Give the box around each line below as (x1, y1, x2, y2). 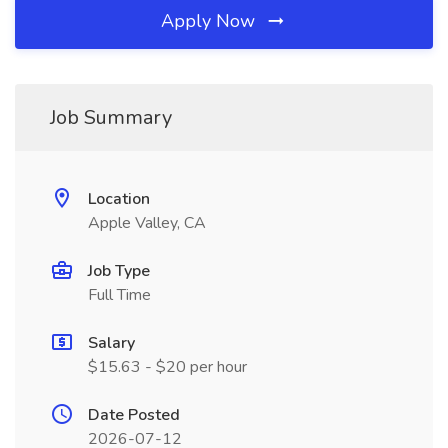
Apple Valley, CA (88, 212, 206, 234)
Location (88, 188, 150, 210)
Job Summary (50, 104, 172, 131)
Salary (88, 332, 135, 354)
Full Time (88, 284, 151, 306)
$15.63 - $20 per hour (88, 356, 247, 378)
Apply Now (161, 9, 260, 33)
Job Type (88, 260, 150, 282)
